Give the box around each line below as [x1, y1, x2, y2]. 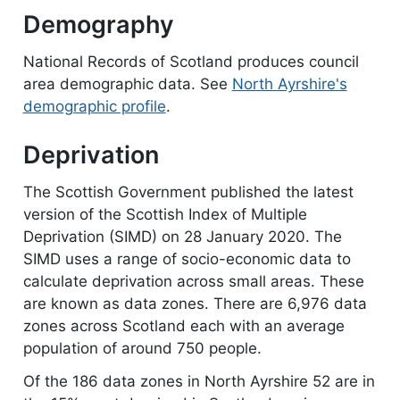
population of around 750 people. [22, 338, 262, 357]
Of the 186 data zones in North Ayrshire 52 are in [22, 372, 375, 391]
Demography [22, 10, 174, 40]
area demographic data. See [22, 75, 232, 94]
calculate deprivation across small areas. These [22, 271, 364, 290]
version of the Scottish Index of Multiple [22, 204, 307, 223]
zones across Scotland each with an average [22, 316, 345, 335]
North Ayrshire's [231, 75, 347, 94]
